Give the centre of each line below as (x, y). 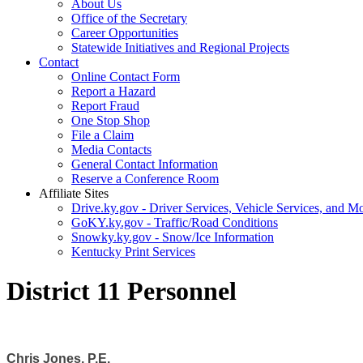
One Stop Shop (111, 120)
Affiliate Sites (74, 193)
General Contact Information (145, 164)
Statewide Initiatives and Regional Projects (180, 47)
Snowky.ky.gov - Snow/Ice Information (173, 237)
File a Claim (102, 135)
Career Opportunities (125, 33)
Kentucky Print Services (133, 252)
